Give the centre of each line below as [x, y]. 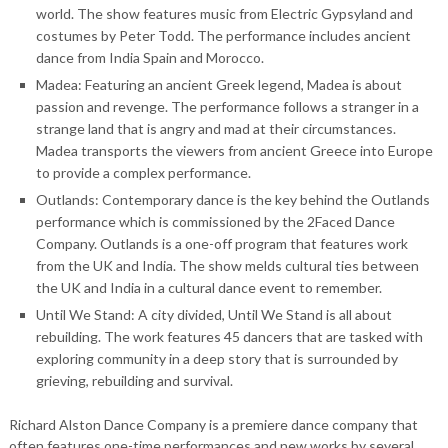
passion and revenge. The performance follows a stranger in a [227, 106]
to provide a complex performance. [143, 172]
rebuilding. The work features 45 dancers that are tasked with [229, 336]
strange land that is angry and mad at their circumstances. [215, 128]
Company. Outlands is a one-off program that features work [221, 243]
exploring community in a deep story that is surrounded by [216, 358]
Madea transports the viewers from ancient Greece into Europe [234, 150]
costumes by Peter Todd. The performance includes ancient [223, 35]
